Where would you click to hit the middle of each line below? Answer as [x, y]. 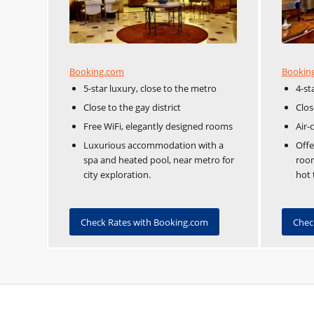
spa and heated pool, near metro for [159, 159]
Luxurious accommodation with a [153, 145]
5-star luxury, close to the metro [150, 88]
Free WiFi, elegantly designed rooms [158, 126]
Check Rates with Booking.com [144, 222]
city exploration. [117, 174]
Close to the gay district [132, 107]
